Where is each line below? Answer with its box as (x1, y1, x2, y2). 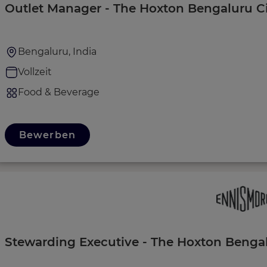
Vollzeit (18, 66, 52, 77)
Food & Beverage (18, 86, 100, 98)
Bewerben (19, 129, 76, 141)
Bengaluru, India (18, 45, 97, 57)
